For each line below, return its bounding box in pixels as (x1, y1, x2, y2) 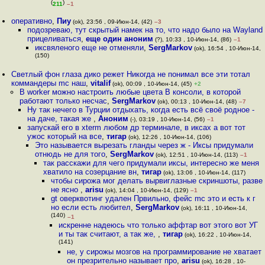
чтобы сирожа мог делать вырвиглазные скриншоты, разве (50, 176, 263, 185)
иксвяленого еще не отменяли (35, 43, 144, 52)
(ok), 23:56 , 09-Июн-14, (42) (71, 18, 153, 25)
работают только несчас (19, 96, 107, 105)
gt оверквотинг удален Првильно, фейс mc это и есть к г (50, 194, 256, 203)
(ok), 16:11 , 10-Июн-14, (179, 205, 247, 211)
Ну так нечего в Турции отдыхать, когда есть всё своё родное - (27, 105, 254, 114)
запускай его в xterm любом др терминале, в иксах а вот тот (27, 123, 245, 132)
